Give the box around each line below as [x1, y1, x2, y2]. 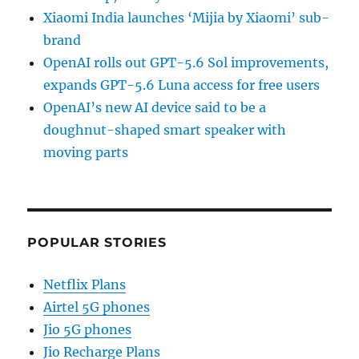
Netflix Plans [43, 276, 127, 293]
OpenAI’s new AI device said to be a [43, 99, 267, 116]
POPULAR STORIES [27, 235, 167, 251]
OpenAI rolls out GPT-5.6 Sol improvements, [43, 54, 329, 71]
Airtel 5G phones [43, 299, 151, 316]
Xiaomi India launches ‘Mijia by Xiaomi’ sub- [43, 10, 330, 26]
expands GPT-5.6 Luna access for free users [43, 77, 321, 94]
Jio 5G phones [43, 321, 132, 338]
